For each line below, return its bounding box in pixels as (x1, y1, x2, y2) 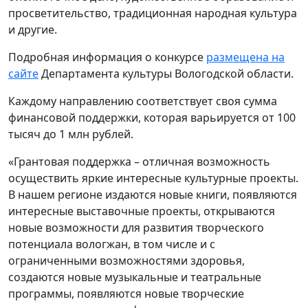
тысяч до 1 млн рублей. (8, 126, 133, 142)
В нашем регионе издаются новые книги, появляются (8, 187, 297, 203)
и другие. (8, 22, 57, 38)
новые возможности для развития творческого (8, 220, 264, 236)
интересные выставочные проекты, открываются (8, 203, 275, 219)
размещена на (206, 49, 285, 65)
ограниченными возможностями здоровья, (8, 253, 245, 269)
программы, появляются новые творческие (8, 286, 244, 302)
